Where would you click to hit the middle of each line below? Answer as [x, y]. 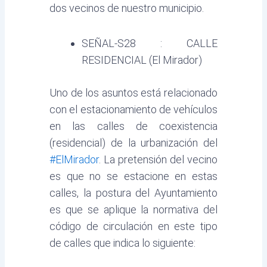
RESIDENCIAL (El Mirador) [142, 60]
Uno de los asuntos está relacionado [133, 93]
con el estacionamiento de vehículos [133, 110]
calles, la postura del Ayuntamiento [133, 193]
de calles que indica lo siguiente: [122, 243]
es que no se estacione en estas [133, 176]
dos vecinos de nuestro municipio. [126, 8]
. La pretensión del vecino [158, 160]
